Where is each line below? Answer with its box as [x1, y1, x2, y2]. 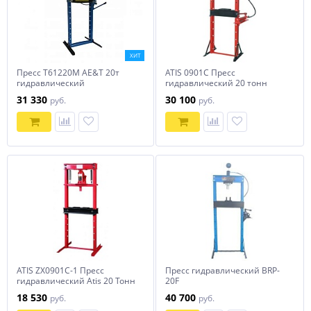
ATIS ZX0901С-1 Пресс [17, 264, 104, 276]
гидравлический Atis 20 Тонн [17, 275, 135, 287]
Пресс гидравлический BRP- [165, 264, 280, 276]
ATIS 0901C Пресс [165, 67, 235, 78]
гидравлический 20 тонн [165, 77, 267, 89]
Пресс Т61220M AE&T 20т [17, 67, 119, 78]
